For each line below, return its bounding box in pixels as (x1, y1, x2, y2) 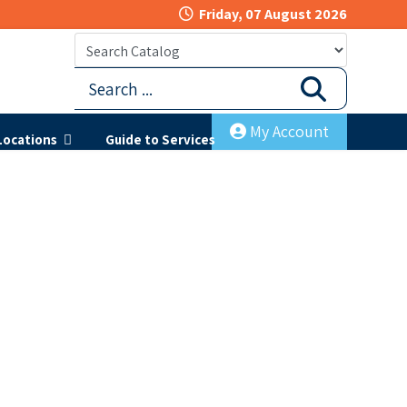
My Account (250, 121, 329, 142)
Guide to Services (105, 130, 215, 148)
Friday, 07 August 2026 (199, 5, 347, 24)
